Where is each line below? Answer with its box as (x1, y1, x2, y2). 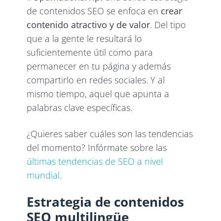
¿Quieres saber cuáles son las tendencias (27, 127, 193, 140)
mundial (27, 169, 60, 181)
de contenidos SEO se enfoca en (27, 4, 161, 17)
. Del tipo (150, 18, 186, 31)
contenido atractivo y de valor (27, 18, 150, 31)
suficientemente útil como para (27, 46, 153, 58)
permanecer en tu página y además (27, 60, 171, 72)
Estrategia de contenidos (27, 192, 184, 211)
